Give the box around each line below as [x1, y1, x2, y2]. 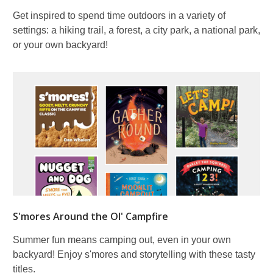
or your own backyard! [13, 39, 108, 50]
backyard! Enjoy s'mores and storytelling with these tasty [13, 249, 255, 260]
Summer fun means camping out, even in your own [13, 234, 231, 245]
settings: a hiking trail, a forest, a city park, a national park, [13, 24, 260, 35]
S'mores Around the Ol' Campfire [13, 209, 168, 223]
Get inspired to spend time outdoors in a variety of [13, 10, 225, 21]
